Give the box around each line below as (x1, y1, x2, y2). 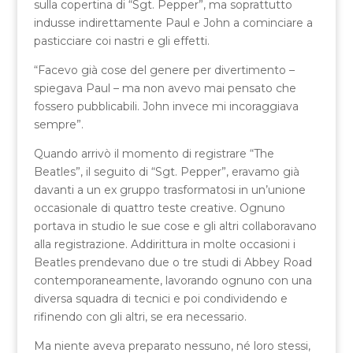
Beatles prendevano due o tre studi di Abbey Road (33, 255, 312, 269)
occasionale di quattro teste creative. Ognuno (33, 200, 285, 215)
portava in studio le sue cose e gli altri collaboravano (33, 218, 317, 233)
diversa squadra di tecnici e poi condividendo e (33, 291, 288, 306)
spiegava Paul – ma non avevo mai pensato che (33, 80, 296, 95)
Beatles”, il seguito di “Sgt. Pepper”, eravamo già (33, 164, 299, 179)
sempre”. (33, 117, 84, 132)
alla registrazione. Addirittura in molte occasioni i (33, 236, 295, 251)
